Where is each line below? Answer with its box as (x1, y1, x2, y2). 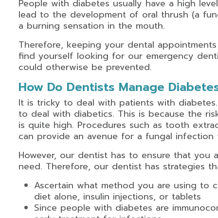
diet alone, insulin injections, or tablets (34, 190, 201, 203)
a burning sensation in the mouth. (18, 19, 165, 33)
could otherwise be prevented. (18, 60, 152, 74)
